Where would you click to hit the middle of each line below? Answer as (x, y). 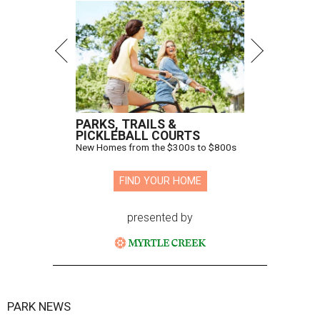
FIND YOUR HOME (160, 181)
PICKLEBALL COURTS (138, 136)
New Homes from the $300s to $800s (156, 147)
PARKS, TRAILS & (126, 125)
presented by (160, 218)
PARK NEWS (39, 307)
